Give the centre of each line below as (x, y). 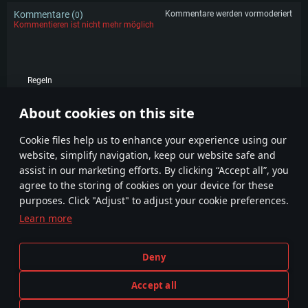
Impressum (230, 263)
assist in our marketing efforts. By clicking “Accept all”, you (154, 170)
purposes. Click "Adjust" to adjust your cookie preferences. (154, 200)
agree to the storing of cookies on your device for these (146, 185)
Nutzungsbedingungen (78, 249)
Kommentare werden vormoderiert (230, 14)
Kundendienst (230, 249)
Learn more (46, 218)
